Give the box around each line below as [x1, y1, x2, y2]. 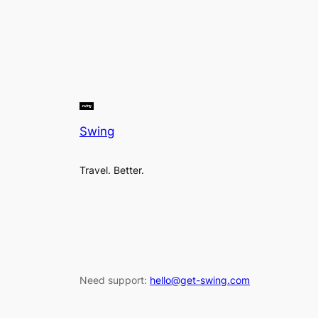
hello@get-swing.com [150, 273, 250, 286]
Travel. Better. [79, 164, 144, 177]
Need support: [79, 273, 150, 286]
